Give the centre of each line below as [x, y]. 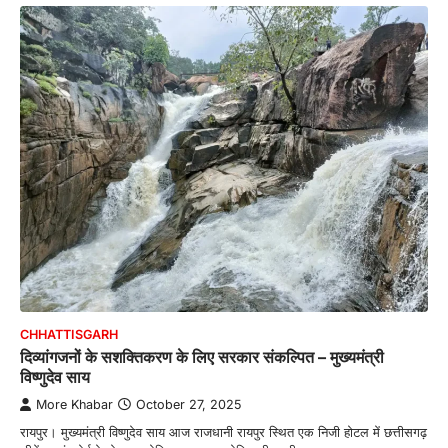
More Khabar [74, 404]
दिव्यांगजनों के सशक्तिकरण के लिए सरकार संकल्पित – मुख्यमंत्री [202, 356]
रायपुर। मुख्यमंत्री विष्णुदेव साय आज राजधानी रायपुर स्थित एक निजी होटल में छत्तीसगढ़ [223, 431]
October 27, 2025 [188, 404]
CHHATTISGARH [69, 334]
